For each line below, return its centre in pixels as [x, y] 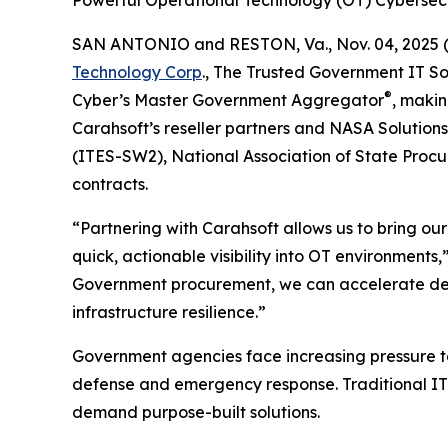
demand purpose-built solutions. [196, 412]
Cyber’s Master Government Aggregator [228, 100]
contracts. [110, 184]
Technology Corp [137, 72]
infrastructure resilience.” [169, 312]
